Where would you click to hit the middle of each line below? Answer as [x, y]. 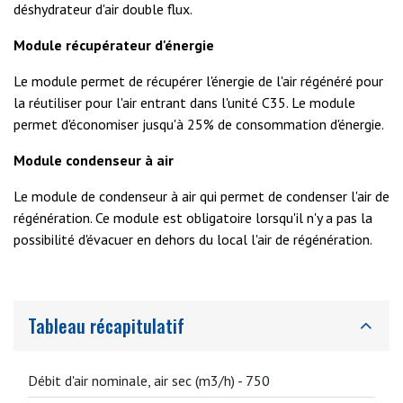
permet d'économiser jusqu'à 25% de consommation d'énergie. [200, 124]
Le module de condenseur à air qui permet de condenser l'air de [201, 196]
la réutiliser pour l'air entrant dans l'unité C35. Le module [184, 103]
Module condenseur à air [94, 160]
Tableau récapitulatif [106, 326]
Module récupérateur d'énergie [114, 45]
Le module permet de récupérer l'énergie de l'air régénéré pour [198, 81]
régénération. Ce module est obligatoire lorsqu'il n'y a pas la [193, 218]
